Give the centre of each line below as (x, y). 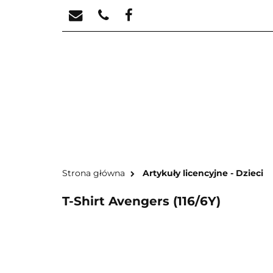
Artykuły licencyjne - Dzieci (203, 173)
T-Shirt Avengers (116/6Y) (141, 201)
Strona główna (94, 173)
